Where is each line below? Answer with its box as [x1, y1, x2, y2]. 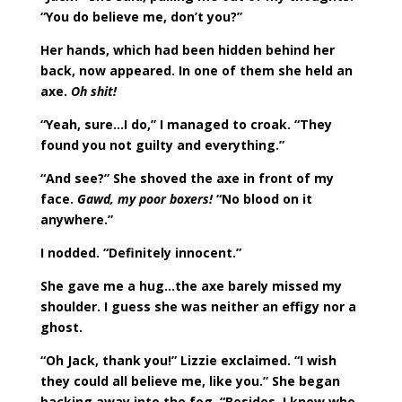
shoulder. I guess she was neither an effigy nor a [39, 298, 356, 315]
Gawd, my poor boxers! [76, 190, 213, 207]
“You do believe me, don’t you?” [39, 8, 242, 25]
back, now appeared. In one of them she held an [39, 62, 353, 79]
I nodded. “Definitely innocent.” [39, 244, 241, 261]
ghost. [39, 319, 83, 336]
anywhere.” [39, 211, 113, 228]
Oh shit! [70, 83, 117, 100]
